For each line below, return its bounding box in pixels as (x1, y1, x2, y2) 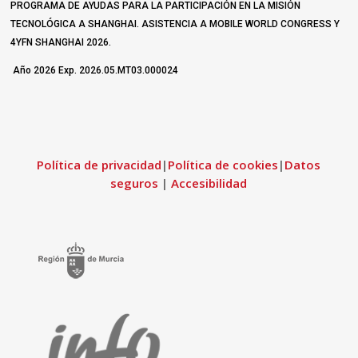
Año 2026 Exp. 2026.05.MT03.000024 (10, 65, 179, 77)
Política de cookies (168, 157, 279, 173)
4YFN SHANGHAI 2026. (10, 37, 112, 49)
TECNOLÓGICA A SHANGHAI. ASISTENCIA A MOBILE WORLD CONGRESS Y (10, 18, 340, 30)
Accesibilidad (171, 175, 248, 192)
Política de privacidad (37, 157, 162, 173)
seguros (110, 175, 159, 192)
